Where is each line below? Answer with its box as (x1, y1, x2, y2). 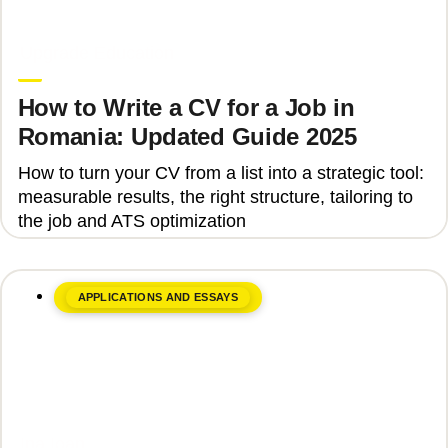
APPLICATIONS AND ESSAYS (77, 291, 239, 304)
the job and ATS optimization (17, 211, 246, 232)
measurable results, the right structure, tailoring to (17, 187, 413, 208)
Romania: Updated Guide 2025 (17, 123, 357, 151)
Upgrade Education (19, 43, 174, 64)
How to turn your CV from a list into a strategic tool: (17, 163, 424, 184)
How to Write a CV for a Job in (17, 94, 355, 122)
